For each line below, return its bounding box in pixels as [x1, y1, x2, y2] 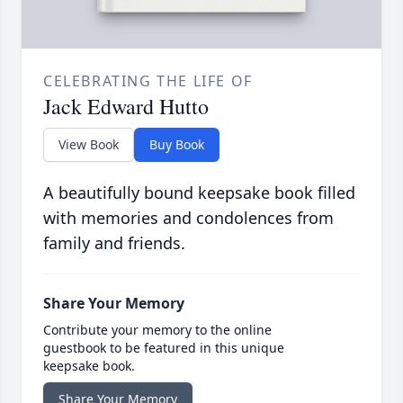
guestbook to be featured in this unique [43, 339, 284, 357]
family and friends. [43, 232, 185, 255]
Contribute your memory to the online [43, 321, 272, 339]
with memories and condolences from [43, 207, 334, 229]
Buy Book [149, 136, 204, 154]
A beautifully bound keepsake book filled [43, 182, 355, 204]
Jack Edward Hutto [43, 92, 209, 121]
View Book [58, 136, 119, 154]
